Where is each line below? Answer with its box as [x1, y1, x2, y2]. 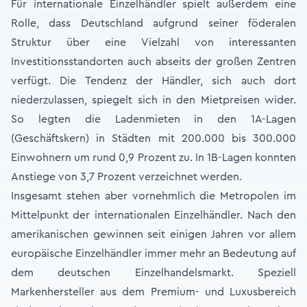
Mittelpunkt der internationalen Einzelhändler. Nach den [11, 210, 296, 221]
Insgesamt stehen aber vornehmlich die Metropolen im [11, 191, 296, 201]
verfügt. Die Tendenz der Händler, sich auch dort [11, 75, 296, 86]
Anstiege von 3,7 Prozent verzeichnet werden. [11, 171, 242, 182]
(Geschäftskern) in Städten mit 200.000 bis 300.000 [11, 133, 296, 144]
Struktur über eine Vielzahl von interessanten [11, 37, 296, 48]
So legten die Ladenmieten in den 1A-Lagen [11, 114, 296, 125]
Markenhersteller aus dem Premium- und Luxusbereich [11, 286, 296, 297]
